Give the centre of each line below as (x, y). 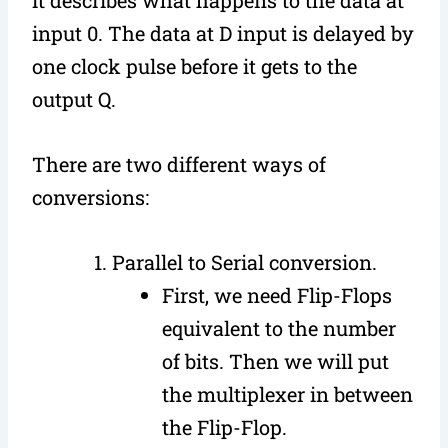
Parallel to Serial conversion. (245, 261)
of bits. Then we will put (276, 360)
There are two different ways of (179, 163)
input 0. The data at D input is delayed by (223, 32)
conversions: (91, 196)
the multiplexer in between (288, 393)
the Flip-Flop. (225, 426)
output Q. (74, 98)
